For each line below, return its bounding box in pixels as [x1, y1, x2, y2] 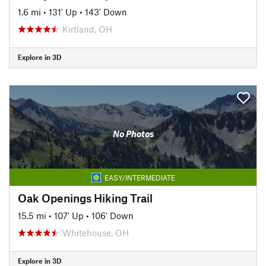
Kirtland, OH [62, 23, 112, 34]
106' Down [91, 210, 134, 221]
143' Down [85, 6, 127, 17]
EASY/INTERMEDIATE [104, 173, 175, 182]
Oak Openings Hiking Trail [18, 191, 153, 205]
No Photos [112, 128, 154, 139]
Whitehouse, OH [62, 227, 129, 238]
